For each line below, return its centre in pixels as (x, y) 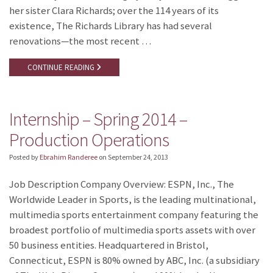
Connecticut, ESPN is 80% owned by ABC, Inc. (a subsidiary (134, 260)
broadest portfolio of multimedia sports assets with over (132, 230)
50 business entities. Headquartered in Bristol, (109, 245)
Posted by (24, 157)
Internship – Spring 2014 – (98, 119)
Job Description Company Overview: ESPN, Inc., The (122, 184)
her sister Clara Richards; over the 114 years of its (114, 10)
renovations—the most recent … (80, 41)
